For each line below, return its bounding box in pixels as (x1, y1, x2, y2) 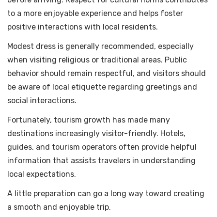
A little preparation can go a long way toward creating (7, 189, 204, 199)
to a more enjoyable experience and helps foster (7, 9, 183, 18)
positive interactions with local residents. (7, 22, 158, 32)
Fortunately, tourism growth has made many (7, 115, 170, 125)
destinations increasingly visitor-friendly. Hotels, (7, 129, 186, 139)
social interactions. (7, 96, 77, 106)
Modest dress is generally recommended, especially (7, 42, 194, 51)
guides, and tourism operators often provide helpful (7, 142, 197, 152)
